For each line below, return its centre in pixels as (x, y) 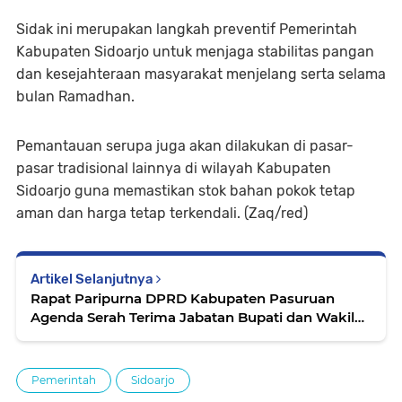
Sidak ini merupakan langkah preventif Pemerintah (187, 30)
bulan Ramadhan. (75, 97)
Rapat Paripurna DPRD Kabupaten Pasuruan (183, 299)
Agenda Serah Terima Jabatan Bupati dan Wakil (192, 318)
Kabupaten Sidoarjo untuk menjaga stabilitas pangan (195, 52)
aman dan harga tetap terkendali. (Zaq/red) (162, 214)
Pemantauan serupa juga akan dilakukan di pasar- (185, 146)
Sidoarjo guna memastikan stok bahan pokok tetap (186, 191)
